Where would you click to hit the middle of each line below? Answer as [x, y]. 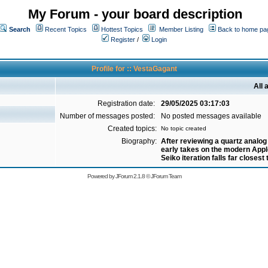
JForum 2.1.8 [130, 176]
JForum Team [166, 176]
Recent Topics [66, 29]
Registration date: [127, 103]
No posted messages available [211, 116]
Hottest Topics [122, 29]
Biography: [139, 141]
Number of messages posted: [108, 116]
